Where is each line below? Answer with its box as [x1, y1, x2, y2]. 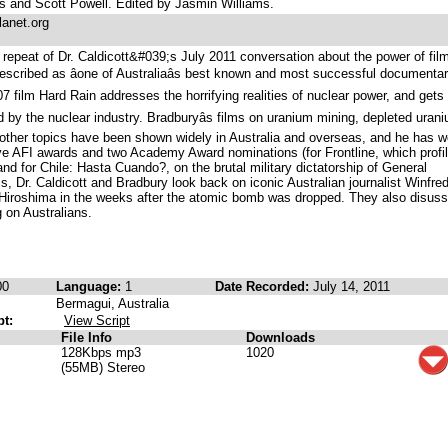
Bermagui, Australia [56, 296, 169, 311]
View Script [64, 313, 130, 328]
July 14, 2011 [313, 279, 390, 294]
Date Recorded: [215, 279, 313, 294]
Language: [56, 279, 125, 294]
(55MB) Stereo [61, 360, 145, 375]
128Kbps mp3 [61, 345, 141, 360]
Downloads [246, 330, 315, 345]
